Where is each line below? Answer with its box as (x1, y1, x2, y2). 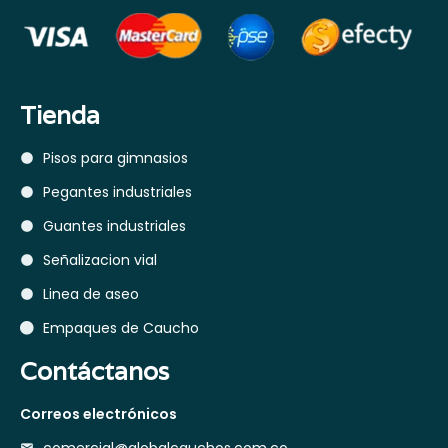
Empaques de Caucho (42, 317, 199, 338)
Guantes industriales (42, 215, 186, 236)
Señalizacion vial (42, 249, 157, 270)
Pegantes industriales (42, 181, 192, 202)
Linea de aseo (42, 283, 139, 304)
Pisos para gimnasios (42, 147, 188, 168)
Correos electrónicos (20, 403, 177, 424)
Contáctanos (20, 354, 169, 387)
